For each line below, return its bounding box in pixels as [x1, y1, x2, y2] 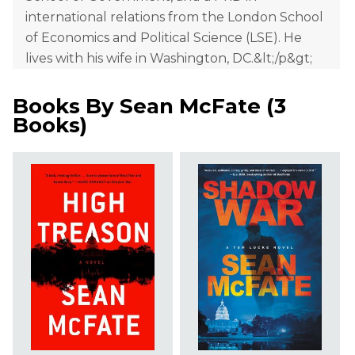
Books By [13, 94, 120, 120]
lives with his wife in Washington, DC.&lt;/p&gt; [25, 51, 312, 67]
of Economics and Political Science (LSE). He [25, 30, 302, 46]
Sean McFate [120, 94, 261, 120]
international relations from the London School [25, 10, 323, 25]
